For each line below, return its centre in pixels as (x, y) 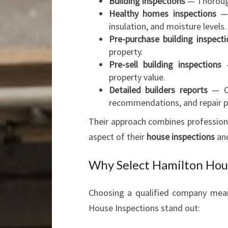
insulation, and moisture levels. (168, 26)
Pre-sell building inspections (165, 64)
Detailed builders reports (158, 90)
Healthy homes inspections (163, 13)
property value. (137, 77)
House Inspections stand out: (144, 208)
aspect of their (118, 137)
